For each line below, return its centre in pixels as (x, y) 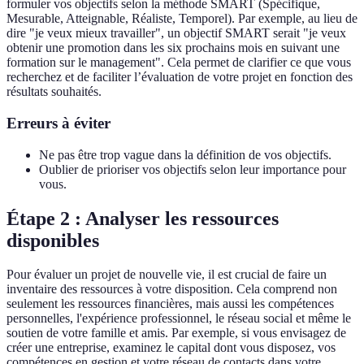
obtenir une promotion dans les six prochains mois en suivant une (173, 48)
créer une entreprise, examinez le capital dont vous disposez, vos (171, 348)
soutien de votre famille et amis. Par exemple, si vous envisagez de (176, 333)
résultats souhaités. (54, 92)
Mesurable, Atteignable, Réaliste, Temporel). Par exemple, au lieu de (182, 19)
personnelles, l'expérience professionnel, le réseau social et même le (179, 318)
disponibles (53, 240)
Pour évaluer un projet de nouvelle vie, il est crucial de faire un (167, 275)
